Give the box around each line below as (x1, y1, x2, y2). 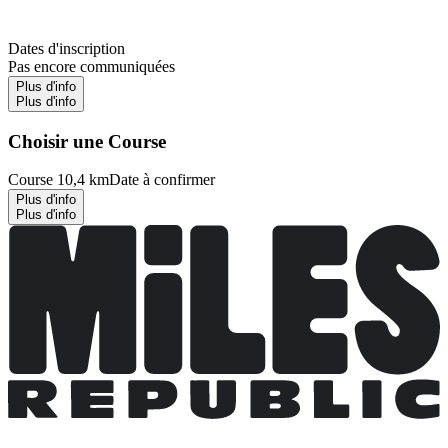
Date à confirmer (109, 171, 215, 189)
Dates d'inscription (8, 39, 125, 57)
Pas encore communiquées (8, 57, 175, 75)
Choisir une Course (8, 130, 166, 152)
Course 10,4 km (8, 171, 109, 189)
